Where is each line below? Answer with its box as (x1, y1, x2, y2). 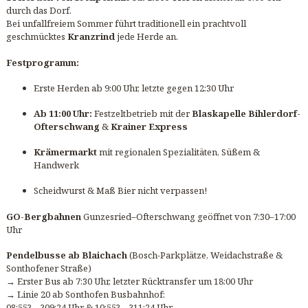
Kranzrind (67, 30, 115, 43)
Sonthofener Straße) (5, 261, 91, 274)
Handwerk (33, 159, 79, 172)
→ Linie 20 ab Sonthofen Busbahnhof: (5, 287, 165, 300)
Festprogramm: (5, 56, 79, 69)
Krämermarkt (33, 146, 97, 159)
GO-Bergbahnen (5, 210, 81, 223)
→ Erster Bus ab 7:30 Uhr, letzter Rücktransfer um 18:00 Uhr (5, 274, 253, 287)
